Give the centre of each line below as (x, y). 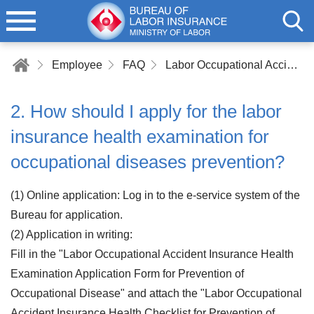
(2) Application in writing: (71, 234)
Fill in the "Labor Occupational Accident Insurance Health (152, 254)
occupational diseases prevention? (148, 162)
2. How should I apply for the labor (146, 111)
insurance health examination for (140, 137)
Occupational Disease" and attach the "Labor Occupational (156, 293)
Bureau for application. (67, 215)
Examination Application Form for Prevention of (127, 274)
